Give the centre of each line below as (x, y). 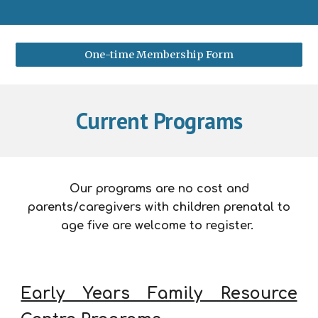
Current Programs (159, 121)
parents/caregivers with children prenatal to (159, 207)
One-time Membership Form (159, 55)
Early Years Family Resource (159, 294)
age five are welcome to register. (159, 226)
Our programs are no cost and (159, 189)
